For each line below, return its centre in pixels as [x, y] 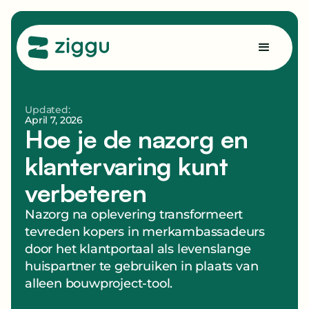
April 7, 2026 [54, 120]
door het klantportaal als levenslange [138, 249]
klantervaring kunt [127, 166]
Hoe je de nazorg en [137, 139]
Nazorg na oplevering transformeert [134, 215]
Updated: [48, 110]
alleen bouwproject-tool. [99, 284]
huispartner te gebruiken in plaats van [142, 267]
